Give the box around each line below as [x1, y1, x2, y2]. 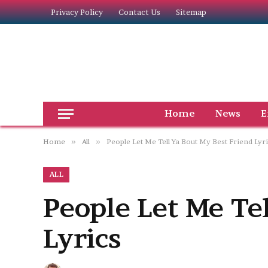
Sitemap [176, 7, 206, 17]
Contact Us [118, 7, 160, 17]
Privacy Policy [51, 7, 103, 17]
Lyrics [43, 223, 121, 254]
